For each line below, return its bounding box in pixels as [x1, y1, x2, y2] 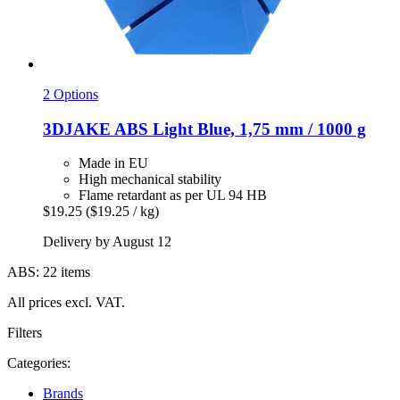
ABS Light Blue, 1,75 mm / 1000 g [111, 119, 366, 138]
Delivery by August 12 [43, 234, 171, 250]
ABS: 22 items [7, 264, 90, 280]
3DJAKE [43, 119, 111, 138]
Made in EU [79, 155, 148, 171]
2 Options [43, 86, 98, 102]
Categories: [7, 355, 71, 371]
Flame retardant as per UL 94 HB [79, 187, 267, 204]
